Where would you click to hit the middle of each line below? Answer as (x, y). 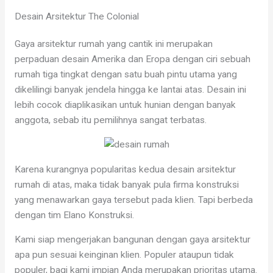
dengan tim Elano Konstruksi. (74, 215)
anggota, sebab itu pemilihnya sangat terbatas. (110, 120)
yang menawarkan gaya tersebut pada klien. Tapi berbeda (133, 200)
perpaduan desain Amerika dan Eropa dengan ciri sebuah (132, 59)
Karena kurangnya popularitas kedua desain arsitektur (125, 169)
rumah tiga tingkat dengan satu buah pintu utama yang (126, 74)
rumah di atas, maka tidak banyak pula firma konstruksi (126, 184)
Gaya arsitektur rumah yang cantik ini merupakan (113, 44)
